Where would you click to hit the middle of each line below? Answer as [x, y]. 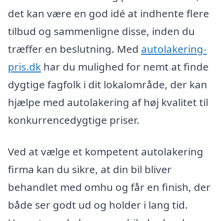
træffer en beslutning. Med [74, 49]
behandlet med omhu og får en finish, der [109, 187]
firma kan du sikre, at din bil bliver [90, 169]
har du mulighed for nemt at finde [125, 67]
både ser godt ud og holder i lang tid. [98, 204]
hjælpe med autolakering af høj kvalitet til [108, 102]
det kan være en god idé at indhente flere [109, 13]
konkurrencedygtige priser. [74, 120]
